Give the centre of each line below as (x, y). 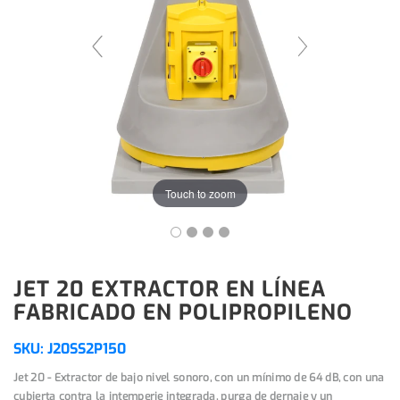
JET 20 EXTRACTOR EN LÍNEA (170, 290)
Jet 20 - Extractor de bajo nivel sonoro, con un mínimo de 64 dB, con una (199, 378)
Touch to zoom (200, 193)
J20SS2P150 (87, 349)
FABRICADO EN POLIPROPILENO (183, 313)
